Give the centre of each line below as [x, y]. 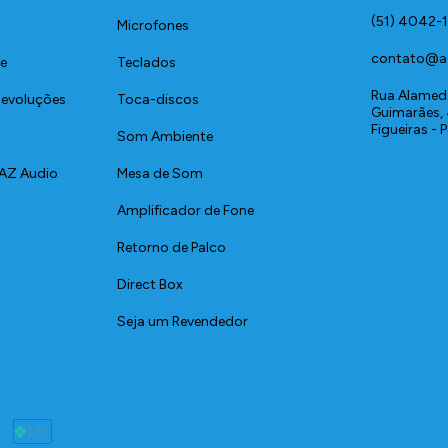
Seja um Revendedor [183, 321]
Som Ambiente [165, 136]
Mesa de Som [160, 173]
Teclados [147, 62]
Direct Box [150, 284]
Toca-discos [158, 99]
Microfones [153, 25]
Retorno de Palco [172, 247]
